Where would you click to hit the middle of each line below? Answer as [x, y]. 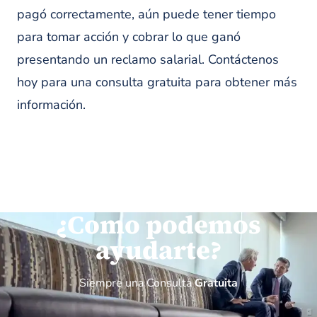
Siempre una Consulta [137, 283]
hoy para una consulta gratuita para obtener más [157, 82]
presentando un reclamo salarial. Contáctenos [148, 59]
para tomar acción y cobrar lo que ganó [129, 37]
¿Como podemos [158, 225]
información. [51, 105]
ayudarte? [158, 250]
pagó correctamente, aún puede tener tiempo [146, 14]
